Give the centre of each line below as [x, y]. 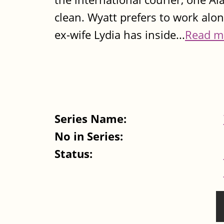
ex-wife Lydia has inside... [120, 35]
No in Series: [90, 136]
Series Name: [92, 118]
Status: [75, 153]
